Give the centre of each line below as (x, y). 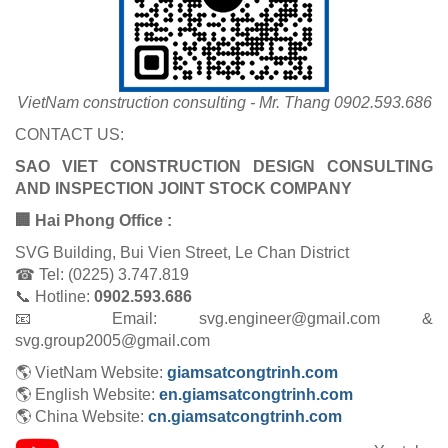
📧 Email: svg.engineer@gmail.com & (224, 319)
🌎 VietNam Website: (91, 373)
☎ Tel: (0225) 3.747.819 (102, 275)
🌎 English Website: (87, 395)
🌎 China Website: (81, 417)
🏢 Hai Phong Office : (93, 221)
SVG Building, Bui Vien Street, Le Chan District (182, 253)
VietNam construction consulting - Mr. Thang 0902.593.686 (224, 103)
